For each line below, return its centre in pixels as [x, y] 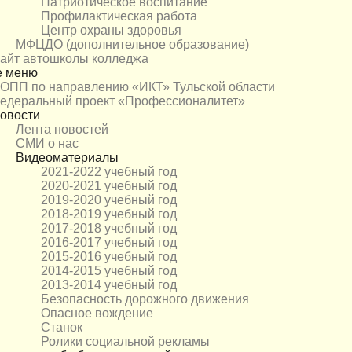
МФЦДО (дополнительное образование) [132, 45]
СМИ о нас [47, 144]
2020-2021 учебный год [109, 186]
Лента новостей [62, 130]
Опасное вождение [97, 313]
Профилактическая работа [119, 16]
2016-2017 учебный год [109, 243]
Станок [62, 328]
